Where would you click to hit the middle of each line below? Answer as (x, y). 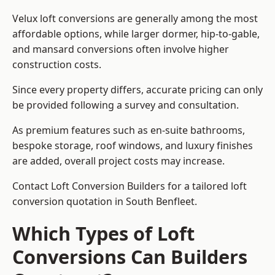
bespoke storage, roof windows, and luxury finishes (133, 146)
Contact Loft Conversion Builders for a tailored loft (130, 186)
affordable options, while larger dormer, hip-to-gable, (136, 34)
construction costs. (57, 65)
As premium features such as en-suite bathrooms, (129, 130)
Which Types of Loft (103, 234)
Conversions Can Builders (130, 257)
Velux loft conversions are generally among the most (135, 19)
